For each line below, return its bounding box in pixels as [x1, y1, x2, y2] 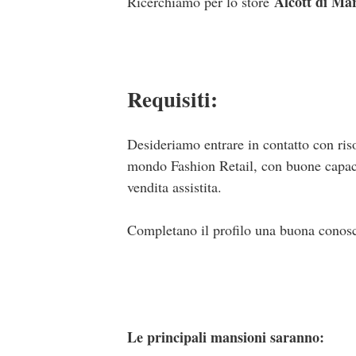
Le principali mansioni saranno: [127, 326, 324, 347]
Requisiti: [127, 83, 218, 115]
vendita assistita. [127, 176, 222, 196]
